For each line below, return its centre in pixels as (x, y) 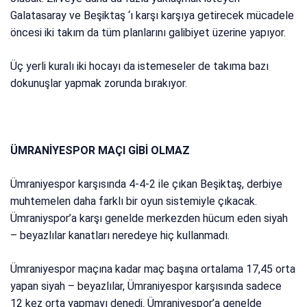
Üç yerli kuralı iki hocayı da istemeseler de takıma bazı (140, 66)
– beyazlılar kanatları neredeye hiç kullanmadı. (120, 236)
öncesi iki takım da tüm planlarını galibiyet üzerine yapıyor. (148, 33)
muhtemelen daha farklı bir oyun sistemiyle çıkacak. (134, 201)
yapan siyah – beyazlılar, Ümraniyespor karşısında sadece (146, 286)
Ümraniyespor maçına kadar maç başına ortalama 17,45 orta (153, 269)
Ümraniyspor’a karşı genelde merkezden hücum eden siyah (149, 219)
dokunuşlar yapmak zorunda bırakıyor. (99, 84)
